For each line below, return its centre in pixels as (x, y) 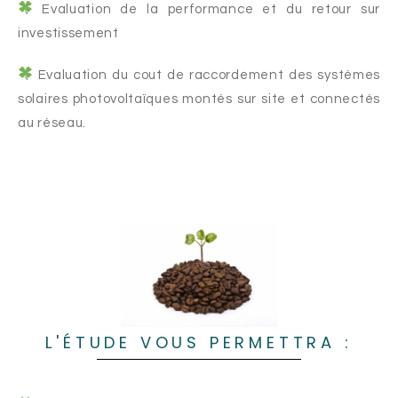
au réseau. (52, 123)
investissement (70, 33)
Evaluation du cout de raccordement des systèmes (209, 75)
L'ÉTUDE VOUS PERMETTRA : (199, 343)
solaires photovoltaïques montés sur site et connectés (199, 99)
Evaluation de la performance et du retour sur (211, 9)
